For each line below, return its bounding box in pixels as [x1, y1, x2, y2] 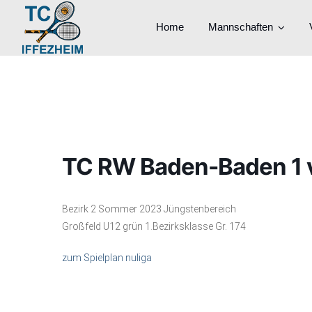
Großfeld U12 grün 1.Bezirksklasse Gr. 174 [62, 221, 246, 232]
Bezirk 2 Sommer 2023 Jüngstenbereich [62, 203, 236, 214]
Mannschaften [208, 21, 273, 33]
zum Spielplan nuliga [62, 252, 152, 263]
